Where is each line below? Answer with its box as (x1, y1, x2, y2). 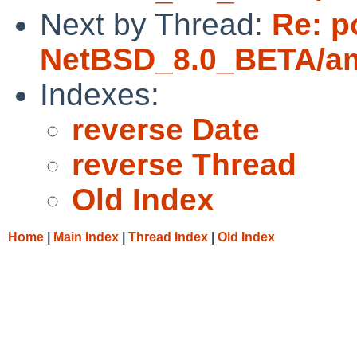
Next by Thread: (40, 6, 272, 41)
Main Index (53, 229, 119, 244)
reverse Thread (72, 147, 296, 182)
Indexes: (40, 76, 159, 112)
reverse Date (72, 112, 260, 147)
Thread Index (128, 229, 208, 244)
